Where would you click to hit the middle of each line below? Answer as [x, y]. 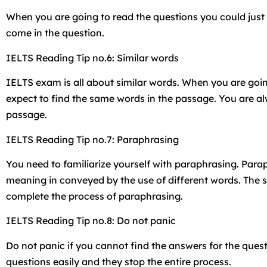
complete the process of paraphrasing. [94, 196]
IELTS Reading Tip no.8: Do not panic [91, 221]
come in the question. [55, 33]
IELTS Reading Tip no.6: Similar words [92, 58]
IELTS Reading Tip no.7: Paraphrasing [92, 139]
